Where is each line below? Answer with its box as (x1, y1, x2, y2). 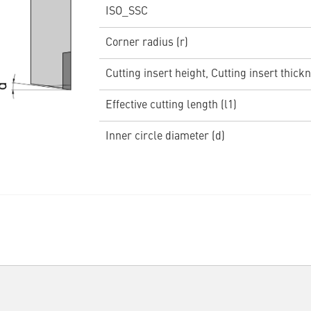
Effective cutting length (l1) (105, 100, 237, 112)
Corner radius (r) (105, 37, 188, 49)
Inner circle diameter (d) (105, 131, 225, 143)
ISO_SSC (105, 6, 148, 18)
